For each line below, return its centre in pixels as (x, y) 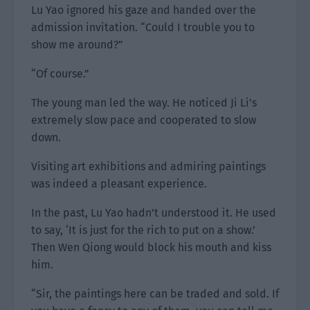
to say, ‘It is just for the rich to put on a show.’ (143, 230)
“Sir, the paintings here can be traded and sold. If (155, 294)
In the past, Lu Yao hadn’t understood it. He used (154, 213)
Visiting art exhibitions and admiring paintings (148, 166)
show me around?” (77, 45)
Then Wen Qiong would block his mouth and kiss (151, 247)
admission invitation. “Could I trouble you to (143, 27)
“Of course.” (60, 74)
